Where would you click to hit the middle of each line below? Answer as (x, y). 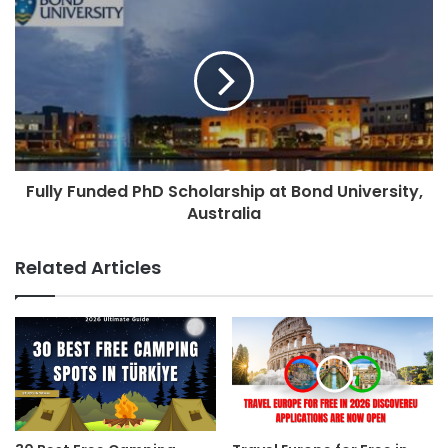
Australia (224, 214)
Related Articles (88, 268)
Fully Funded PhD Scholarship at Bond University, (224, 192)
